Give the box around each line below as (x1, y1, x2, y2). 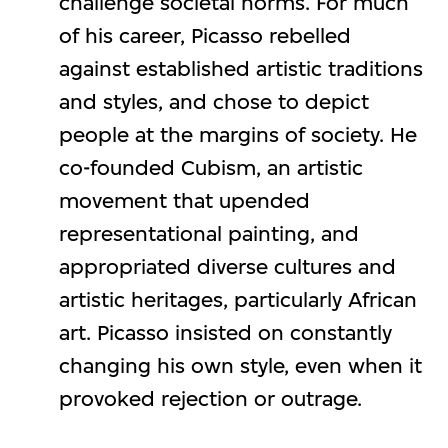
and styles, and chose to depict (58, 88, 369, 114)
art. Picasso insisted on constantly (58, 319, 392, 345)
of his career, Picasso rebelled (58, 22, 351, 48)
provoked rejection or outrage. (58, 385, 362, 411)
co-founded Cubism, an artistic (58, 154, 363, 180)
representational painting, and (58, 220, 359, 246)
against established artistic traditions (58, 55, 423, 81)
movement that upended (58, 187, 310, 213)
